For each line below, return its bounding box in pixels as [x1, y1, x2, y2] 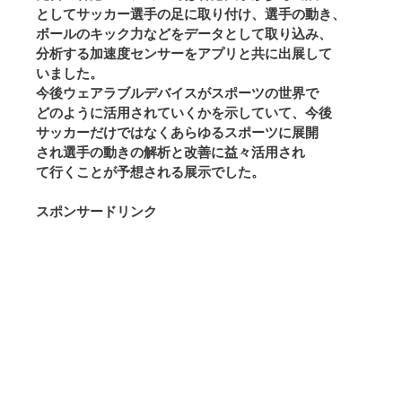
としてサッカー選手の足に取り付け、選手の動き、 [36, 5, 345, 22]
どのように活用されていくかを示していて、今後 [36, 104, 332, 120]
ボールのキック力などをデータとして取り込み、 [36, 25, 332, 41]
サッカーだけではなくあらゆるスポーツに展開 [36, 124, 319, 140]
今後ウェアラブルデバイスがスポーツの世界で [36, 84, 319, 100]
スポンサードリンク [36, 204, 157, 220]
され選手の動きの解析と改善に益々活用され [36, 144, 305, 160]
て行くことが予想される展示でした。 [36, 163, 265, 179]
